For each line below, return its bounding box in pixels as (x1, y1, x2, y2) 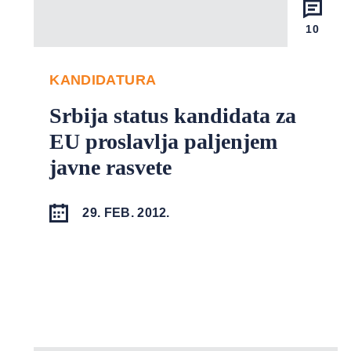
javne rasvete (49, 154, 172, 179)
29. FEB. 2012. (82, 205, 170, 219)
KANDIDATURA (49, 71, 157, 88)
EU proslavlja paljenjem (49, 128, 278, 154)
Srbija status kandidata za (49, 103, 297, 128)
